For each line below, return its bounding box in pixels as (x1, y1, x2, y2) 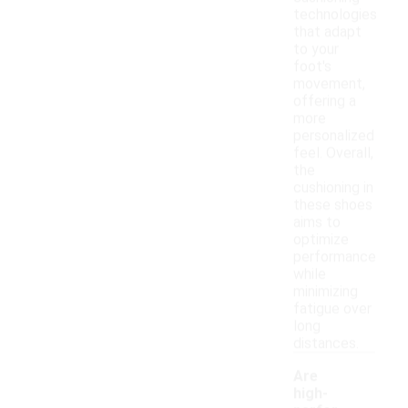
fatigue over (293, 300, 372, 318)
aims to (293, 213, 341, 231)
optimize (293, 230, 349, 249)
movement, (293, 75, 365, 93)
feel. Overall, (293, 144, 373, 162)
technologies (293, 5, 377, 24)
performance (293, 248, 376, 266)
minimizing (293, 282, 358, 301)
